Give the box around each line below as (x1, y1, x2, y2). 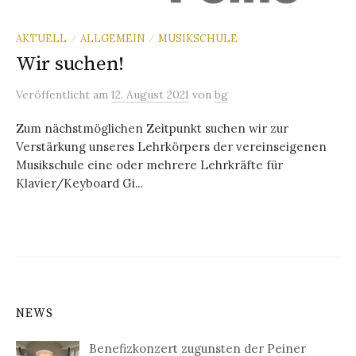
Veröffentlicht (16, 87, 93, 103)
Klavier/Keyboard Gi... (16, 176, 142, 192)
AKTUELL (16, 32, 67, 45)
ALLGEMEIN (80, 32, 145, 45)
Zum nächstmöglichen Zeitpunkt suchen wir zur (16, 121, 288, 137)
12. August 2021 (111, 87, 189, 103)
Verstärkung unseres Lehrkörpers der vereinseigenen (16, 139, 327, 155)
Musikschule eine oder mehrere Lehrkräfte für (16, 157, 283, 173)
